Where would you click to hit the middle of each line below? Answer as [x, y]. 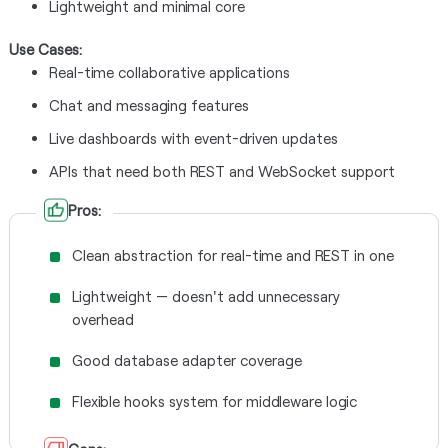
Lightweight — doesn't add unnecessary [205, 296]
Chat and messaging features [148, 105]
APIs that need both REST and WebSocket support [221, 171]
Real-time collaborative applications [169, 72]
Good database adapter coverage [186, 360]
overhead [102, 319]
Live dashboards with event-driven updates [193, 138]
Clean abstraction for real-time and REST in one [232, 255]
